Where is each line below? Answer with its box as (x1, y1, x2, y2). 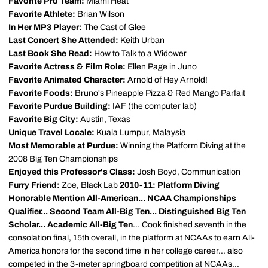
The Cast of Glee (82, 23, 146, 32)
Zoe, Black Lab (60, 181, 120, 190)
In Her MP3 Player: (8, 23, 82, 32)
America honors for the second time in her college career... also (8, 246, 243, 255)
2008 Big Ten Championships (8, 154, 118, 163)
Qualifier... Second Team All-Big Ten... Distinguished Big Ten (8, 207, 246, 216)
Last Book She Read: (8, 49, 92, 58)
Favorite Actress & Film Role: (8, 62, 126, 71)
